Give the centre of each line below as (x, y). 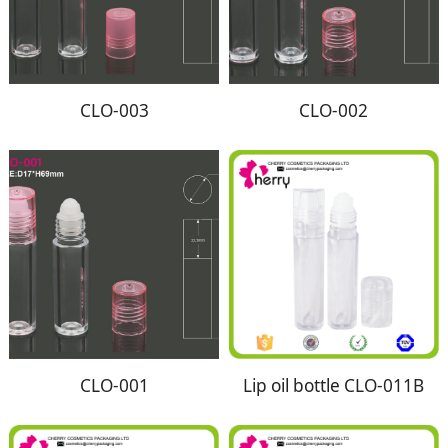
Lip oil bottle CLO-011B (334, 386)
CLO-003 (114, 111)
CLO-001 (114, 386)
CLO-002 (334, 111)
